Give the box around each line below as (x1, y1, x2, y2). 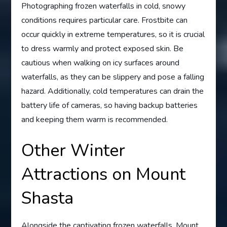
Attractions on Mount (21, 163, 186, 186)
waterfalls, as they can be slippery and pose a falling (21, 71, 205, 83)
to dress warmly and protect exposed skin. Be (21, 43, 184, 55)
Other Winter (21, 139, 126, 163)
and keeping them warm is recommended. (21, 114, 168, 126)
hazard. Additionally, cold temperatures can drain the (21, 86, 204, 97)
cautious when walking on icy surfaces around (21, 57, 180, 69)
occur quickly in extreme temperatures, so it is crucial (21, 29, 205, 41)
